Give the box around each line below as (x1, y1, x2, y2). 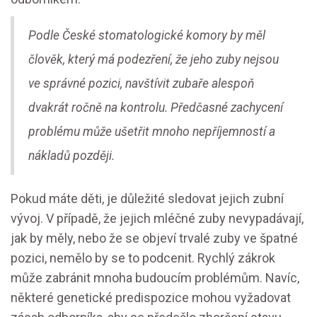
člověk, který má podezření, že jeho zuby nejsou (28, 52, 279, 67)
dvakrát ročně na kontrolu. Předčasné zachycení (28, 100, 283, 115)
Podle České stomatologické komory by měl (28, 28, 265, 43)
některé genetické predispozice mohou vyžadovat (11, 290, 291, 306)
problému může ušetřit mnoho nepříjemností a (28, 125, 275, 139)
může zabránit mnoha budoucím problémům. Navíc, (11, 270, 299, 286)
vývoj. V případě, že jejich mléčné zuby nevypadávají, (11, 211, 304, 226)
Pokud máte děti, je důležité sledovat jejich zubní (11, 191, 284, 207)
